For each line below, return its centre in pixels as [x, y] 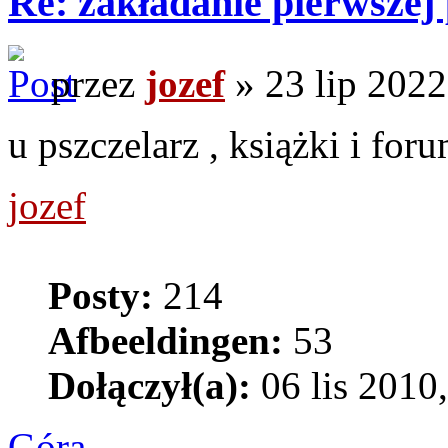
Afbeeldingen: [165, 340]
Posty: [100, 295]
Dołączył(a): [149, 385]
